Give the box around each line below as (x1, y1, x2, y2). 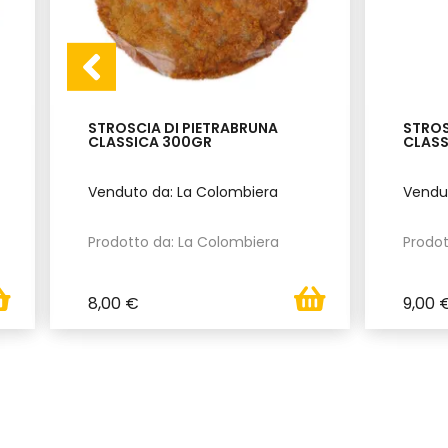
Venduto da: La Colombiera (88, 181, 278, 202)
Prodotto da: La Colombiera (88, 231, 279, 252)
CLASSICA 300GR (88, 131, 212, 152)
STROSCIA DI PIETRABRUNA (88, 117, 278, 138)
